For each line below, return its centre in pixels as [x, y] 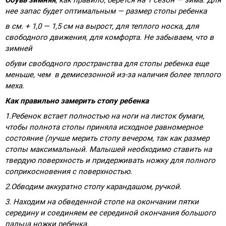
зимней [19, 48]
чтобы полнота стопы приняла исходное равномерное [104, 127]
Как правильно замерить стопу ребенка [77, 101]
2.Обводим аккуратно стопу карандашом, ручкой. [93, 186]
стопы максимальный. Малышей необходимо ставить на [108, 149]
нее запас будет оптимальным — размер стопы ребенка [106, 11]
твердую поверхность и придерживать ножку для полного [110, 160]
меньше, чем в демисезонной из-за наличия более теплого [113, 74]
